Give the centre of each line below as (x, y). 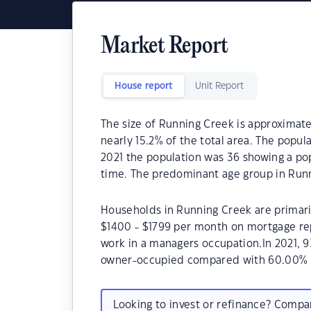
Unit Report (219, 86)
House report (144, 86)
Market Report (165, 47)
